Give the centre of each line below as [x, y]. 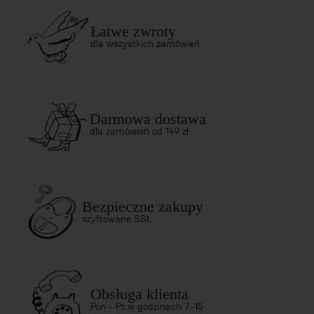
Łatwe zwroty [133, 32]
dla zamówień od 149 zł [140, 131]
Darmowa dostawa [148, 119]
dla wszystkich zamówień [145, 44]
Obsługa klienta [139, 294]
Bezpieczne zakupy [143, 207]
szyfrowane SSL [117, 219]
